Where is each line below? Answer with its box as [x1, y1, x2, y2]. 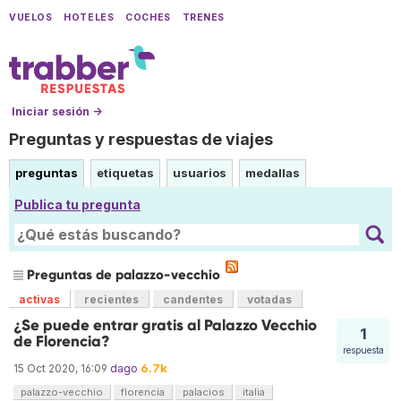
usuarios [173, 166, 226, 181]
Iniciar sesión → [12, 105, 102, 119]
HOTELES [64, 12, 115, 23]
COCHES [125, 12, 171, 23]
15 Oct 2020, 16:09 [13, 362, 107, 376]
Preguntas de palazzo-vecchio [27, 267, 220, 284]
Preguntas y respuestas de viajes [9, 130, 273, 149]
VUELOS [9, 12, 53, 23]
